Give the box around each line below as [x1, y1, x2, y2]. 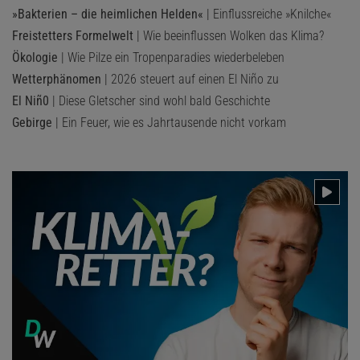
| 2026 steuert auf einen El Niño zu [101, 71, 279, 87]
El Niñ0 [12, 92, 49, 108]
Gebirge [12, 114, 52, 130]
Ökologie [12, 49, 58, 65]
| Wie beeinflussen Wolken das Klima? [133, 27, 324, 43]
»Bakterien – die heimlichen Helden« [12, 6, 203, 22]
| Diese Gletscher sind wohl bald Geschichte [49, 92, 270, 108]
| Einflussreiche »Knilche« [203, 6, 331, 22]
